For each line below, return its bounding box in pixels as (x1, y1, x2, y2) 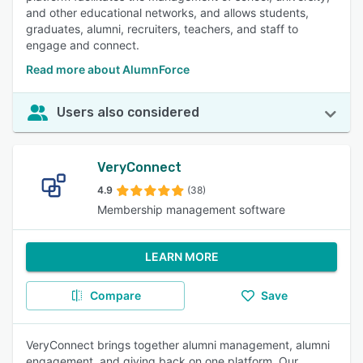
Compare (89, 288, 141, 302)
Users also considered (57, 105, 199, 120)
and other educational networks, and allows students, (26, 6, 309, 19)
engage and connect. (26, 38, 139, 52)
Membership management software (97, 203, 285, 216)
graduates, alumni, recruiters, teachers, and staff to (26, 22, 298, 36)
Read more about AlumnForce (26, 62, 190, 76)
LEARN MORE (144, 250, 219, 263)
